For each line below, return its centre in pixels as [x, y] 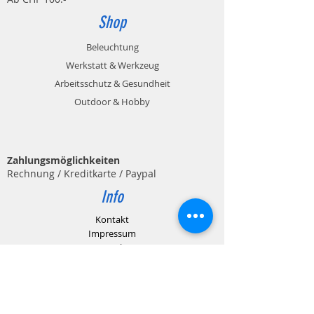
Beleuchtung [112, 47]
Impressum [112, 234]
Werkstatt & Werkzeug [112, 66]
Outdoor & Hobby [112, 102]
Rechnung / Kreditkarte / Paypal [82, 174]
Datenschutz [112, 248]
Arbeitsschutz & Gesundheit [112, 84]
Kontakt [112, 220]
